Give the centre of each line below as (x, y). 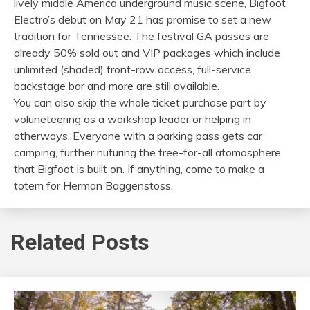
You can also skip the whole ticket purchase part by (140, 102)
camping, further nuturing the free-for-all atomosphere (147, 152)
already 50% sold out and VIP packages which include (147, 52)
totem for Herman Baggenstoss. (93, 185)
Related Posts (80, 243)
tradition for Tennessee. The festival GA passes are (142, 36)
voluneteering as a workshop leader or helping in (133, 119)
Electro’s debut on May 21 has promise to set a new (143, 19)
